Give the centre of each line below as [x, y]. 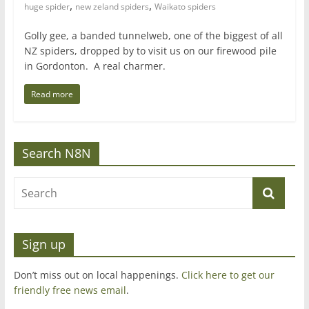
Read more [52, 94]
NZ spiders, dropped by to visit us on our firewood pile [150, 50]
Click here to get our [228, 275]
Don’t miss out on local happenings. [97, 275]
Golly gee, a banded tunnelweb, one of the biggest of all [153, 35]
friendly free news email [70, 290]
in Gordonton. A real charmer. [94, 66]
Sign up [43, 244]
